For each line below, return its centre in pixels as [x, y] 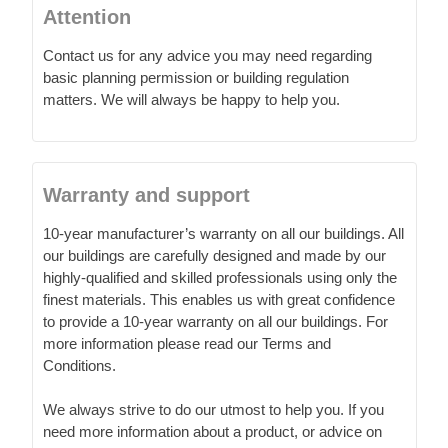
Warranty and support [146, 194]
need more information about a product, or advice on [212, 431]
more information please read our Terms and [187, 343]
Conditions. [79, 365]
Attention [87, 16]
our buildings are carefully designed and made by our [214, 255]
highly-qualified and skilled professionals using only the [220, 277]
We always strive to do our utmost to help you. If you [213, 409]
